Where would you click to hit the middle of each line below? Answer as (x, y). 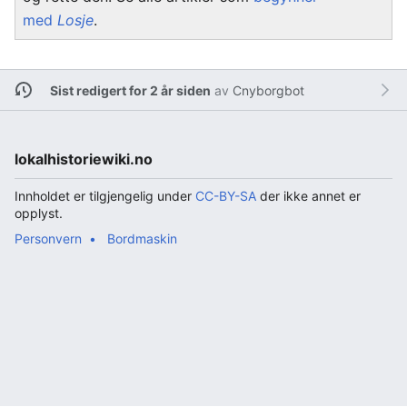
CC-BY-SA (226, 196)
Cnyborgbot (268, 90)
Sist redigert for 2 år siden (130, 90)
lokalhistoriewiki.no (84, 159)
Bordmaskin (142, 238)
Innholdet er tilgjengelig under (105, 196)
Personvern (48, 238)
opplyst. (39, 213)
